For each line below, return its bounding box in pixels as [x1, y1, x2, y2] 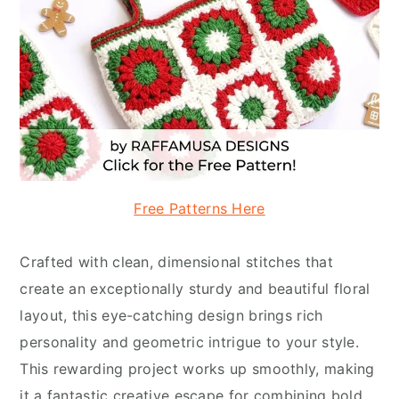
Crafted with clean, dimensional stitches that [20, 253, 333, 272]
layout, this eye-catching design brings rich [20, 306, 323, 325]
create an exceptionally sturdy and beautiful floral [20, 280, 370, 298]
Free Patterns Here [134, 199, 265, 218]
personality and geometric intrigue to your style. [20, 333, 360, 352]
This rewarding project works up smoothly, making [20, 360, 375, 379]
